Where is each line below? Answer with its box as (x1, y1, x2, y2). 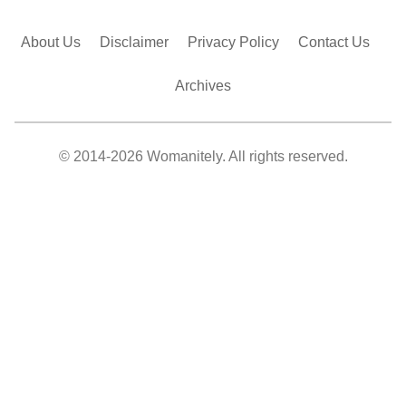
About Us (21, 34, 81, 51)
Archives (175, 78, 231, 94)
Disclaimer (100, 34, 169, 51)
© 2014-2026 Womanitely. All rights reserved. (58, 149, 348, 165)
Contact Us (298, 34, 370, 51)
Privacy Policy (188, 34, 279, 51)
